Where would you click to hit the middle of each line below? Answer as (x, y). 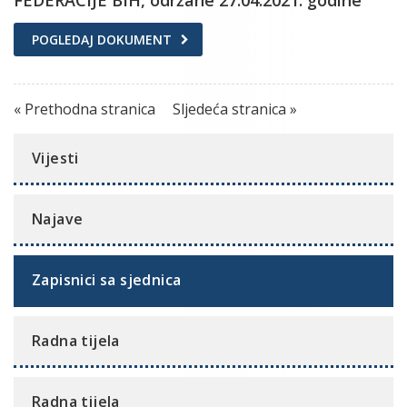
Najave (58, 218)
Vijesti (55, 158)
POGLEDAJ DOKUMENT (102, 39)
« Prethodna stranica (86, 109)
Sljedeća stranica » (235, 109)
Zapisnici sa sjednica (107, 279)
